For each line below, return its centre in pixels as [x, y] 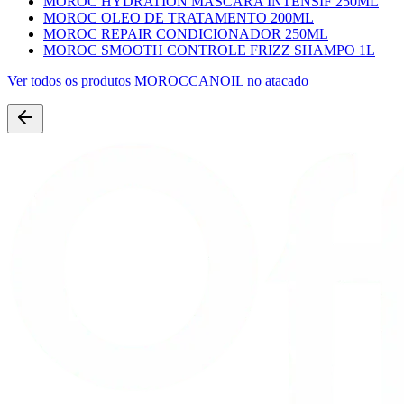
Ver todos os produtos [71, 80]
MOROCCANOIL [189, 80]
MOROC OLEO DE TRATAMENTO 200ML [179, 17]
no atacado [276, 80]
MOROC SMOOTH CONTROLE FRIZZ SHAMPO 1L [209, 50]
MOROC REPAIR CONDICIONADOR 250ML [186, 33]
